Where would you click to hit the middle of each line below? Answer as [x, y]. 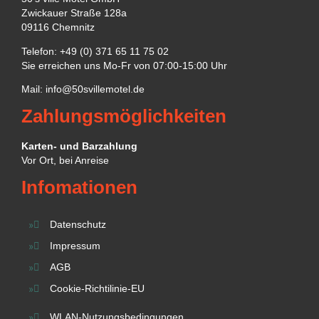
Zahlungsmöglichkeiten [124, 116]
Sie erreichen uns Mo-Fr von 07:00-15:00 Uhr [124, 66]
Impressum [75, 246]
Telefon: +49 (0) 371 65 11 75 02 [95, 51]
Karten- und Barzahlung [79, 147]
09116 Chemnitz [58, 28]
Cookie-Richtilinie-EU [97, 288]
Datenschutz [78, 224]
